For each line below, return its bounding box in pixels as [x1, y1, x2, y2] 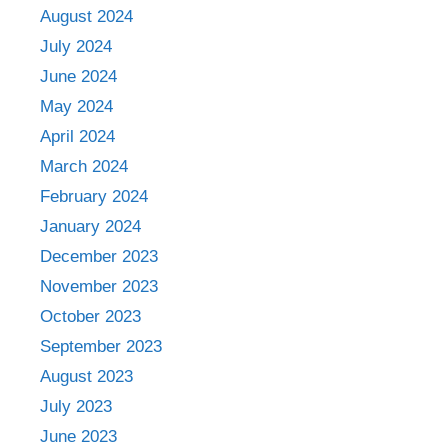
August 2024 [40, 6, 133, 26]
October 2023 [40, 306, 141, 326]
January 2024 [40, 216, 141, 236]
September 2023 [40, 336, 162, 356]
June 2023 [40, 426, 117, 446]
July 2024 [40, 36, 112, 56]
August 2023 [40, 366, 133, 386]
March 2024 [40, 156, 128, 176]
